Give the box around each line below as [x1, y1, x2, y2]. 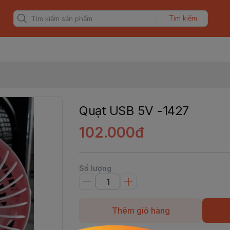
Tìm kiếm [168, 13, 197, 23]
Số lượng [79, 164, 111, 172]
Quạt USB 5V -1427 [79, 103, 189, 118]
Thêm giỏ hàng [111, 205, 170, 216]
